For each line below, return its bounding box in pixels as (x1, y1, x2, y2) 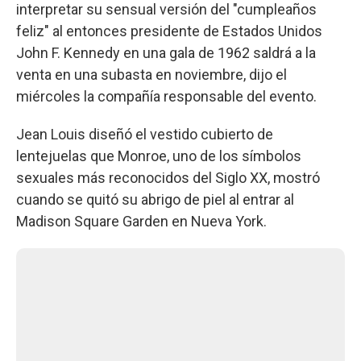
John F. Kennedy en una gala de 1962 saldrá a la (16, 44, 316, 61)
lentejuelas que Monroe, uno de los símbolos (16, 147, 301, 164)
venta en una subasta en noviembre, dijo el (16, 65, 287, 83)
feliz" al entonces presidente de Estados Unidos (16, 22, 322, 39)
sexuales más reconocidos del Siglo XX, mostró (16, 168, 320, 186)
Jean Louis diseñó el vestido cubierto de (16, 125, 273, 143)
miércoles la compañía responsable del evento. (16, 87, 317, 105)
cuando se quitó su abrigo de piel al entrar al (16, 190, 294, 208)
